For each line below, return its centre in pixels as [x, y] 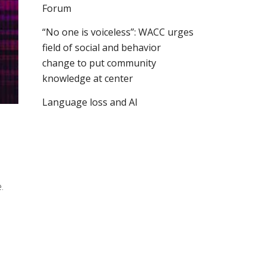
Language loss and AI [90, 102]
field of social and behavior [102, 47]
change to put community [99, 63]
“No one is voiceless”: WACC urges [118, 32]
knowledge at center [88, 78]
